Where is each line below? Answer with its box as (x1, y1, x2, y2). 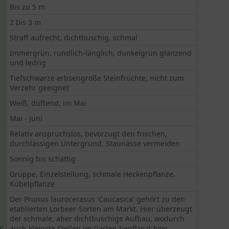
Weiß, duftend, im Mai (10, 98, 87, 108)
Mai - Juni (10, 113, 43, 123)
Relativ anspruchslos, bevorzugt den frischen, (10, 129, 168, 139)
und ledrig (10, 58, 47, 67)
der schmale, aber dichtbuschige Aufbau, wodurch (10, 214, 185, 223)
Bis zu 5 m (10, 2, 45, 12)
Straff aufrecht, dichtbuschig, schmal (10, 33, 138, 42)
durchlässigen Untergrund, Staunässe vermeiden (10, 139, 180, 148)
